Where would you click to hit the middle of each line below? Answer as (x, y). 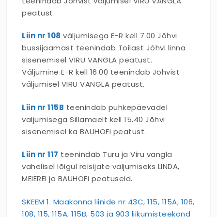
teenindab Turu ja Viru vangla (115, 154)
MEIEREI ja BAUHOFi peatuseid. (77, 178)
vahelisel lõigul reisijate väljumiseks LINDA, (101, 166)
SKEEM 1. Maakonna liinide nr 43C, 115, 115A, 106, (108, 201)
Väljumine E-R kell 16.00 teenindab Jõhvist (101, 72)
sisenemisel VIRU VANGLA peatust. (87, 60)
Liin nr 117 (40, 154)
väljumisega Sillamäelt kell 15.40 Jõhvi (93, 119)
